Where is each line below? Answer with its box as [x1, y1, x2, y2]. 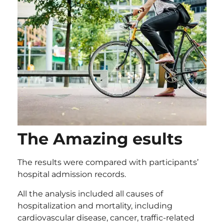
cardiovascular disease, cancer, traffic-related [17, 212, 194, 222]
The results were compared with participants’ [17, 157, 198, 167]
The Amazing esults [17, 129, 182, 149]
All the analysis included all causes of [17, 188, 163, 198]
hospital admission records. [17, 169, 126, 179]
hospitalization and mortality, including [17, 200, 172, 210]
